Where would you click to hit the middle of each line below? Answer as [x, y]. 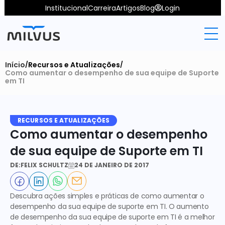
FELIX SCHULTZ [44, 165]
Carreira [102, 8]
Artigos [128, 8]
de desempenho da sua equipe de [70, 217]
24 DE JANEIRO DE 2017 [112, 165]
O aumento [188, 206]
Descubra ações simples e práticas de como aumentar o [107, 196]
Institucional [67, 8]
